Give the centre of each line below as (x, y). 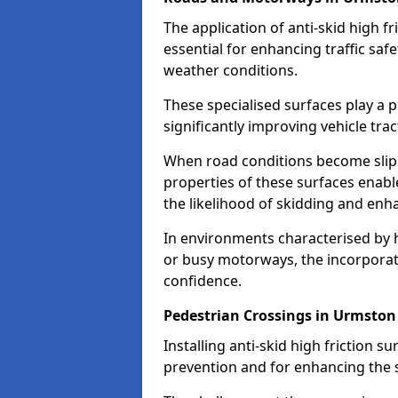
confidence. (203, 281)
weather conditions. (231, 70)
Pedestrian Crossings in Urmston (280, 315)
